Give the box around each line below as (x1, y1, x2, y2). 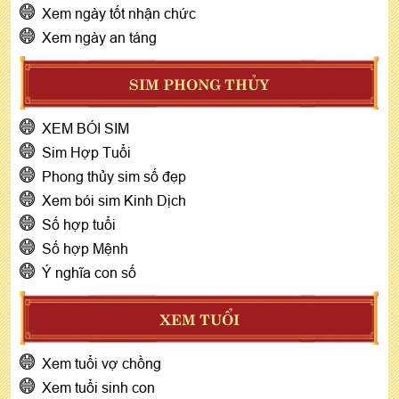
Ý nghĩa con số (42, 264, 136, 281)
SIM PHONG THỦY (129, 71, 270, 94)
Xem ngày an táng (42, 28, 157, 45)
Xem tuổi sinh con (42, 379, 155, 395)
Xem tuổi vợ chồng (42, 354, 161, 371)
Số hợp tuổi (42, 216, 116, 232)
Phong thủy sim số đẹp (42, 167, 186, 184)
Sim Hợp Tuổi (42, 143, 131, 160)
